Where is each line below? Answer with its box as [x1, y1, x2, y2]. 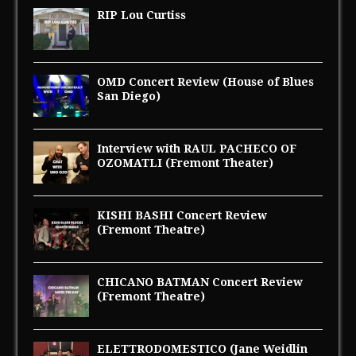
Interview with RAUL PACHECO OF [97, 142, 297, 156]
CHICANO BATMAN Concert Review [97, 276, 304, 289]
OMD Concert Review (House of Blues [97, 75, 315, 89]
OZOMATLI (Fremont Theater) [97, 157, 274, 170]
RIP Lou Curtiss [97, 9, 187, 22]
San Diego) [97, 90, 161, 103]
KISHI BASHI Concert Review [97, 209, 268, 222]
